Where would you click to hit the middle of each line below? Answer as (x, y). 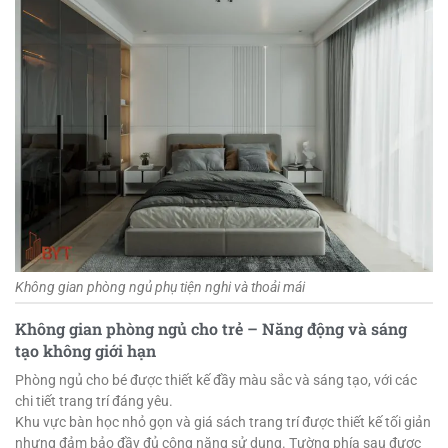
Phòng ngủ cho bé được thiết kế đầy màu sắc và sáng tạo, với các (216, 380)
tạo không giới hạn (85, 350)
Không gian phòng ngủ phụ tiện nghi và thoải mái (160, 286)
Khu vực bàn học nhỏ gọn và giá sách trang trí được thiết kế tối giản (223, 422)
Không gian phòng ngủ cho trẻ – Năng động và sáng (211, 328)
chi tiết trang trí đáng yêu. (95, 401)
